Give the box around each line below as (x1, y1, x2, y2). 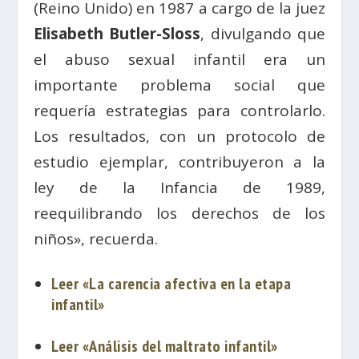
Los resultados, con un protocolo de (34, 126, 325, 147)
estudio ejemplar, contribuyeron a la (34, 151, 325, 173)
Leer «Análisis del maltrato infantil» (51, 335, 278, 357)
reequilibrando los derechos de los (34, 203, 325, 224)
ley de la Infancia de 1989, (34, 177, 325, 199)
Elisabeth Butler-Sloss (34, 23, 201, 45)
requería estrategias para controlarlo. (34, 100, 325, 122)
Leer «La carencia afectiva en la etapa (51, 272, 292, 294)
